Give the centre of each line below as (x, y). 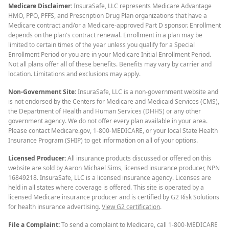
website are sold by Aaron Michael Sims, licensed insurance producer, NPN (114, 168)
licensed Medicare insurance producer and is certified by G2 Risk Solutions (114, 197)
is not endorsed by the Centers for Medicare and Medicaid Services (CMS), (114, 101)
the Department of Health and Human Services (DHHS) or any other (105, 111)
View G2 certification (131, 207)
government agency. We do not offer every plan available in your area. (108, 121)
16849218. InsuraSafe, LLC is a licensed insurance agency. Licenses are (110, 178)
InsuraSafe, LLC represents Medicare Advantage (143, 6)
